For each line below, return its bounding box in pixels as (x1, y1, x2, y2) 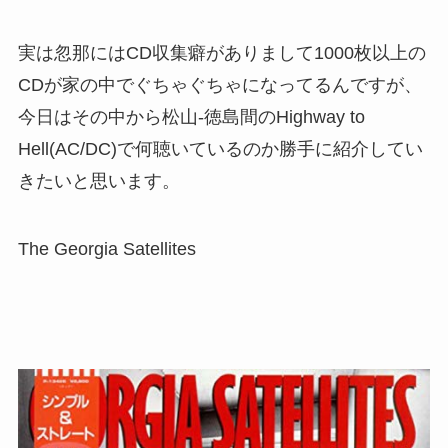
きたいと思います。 (17, 171, 180, 192)
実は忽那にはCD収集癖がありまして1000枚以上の (17, 43, 426, 64)
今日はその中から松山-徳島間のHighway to (17, 107, 365, 128)
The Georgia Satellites (17, 239, 196, 260)
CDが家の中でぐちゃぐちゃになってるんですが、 (17, 75, 422, 96)
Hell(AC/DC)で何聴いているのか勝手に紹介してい (17, 139, 423, 160)
